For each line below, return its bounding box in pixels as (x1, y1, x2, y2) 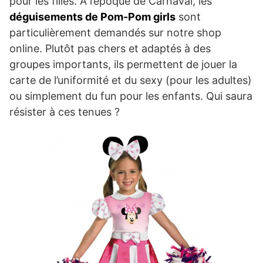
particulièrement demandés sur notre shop (9, 26, 221, 39)
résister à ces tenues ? (9, 105, 120, 118)
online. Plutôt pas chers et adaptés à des (9, 42, 211, 55)
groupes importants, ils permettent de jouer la (9, 58, 237, 70)
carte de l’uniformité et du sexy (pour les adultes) (9, 73, 252, 86)
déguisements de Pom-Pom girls (9, 10, 176, 23)
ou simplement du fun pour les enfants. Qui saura (9, 89, 252, 102)
